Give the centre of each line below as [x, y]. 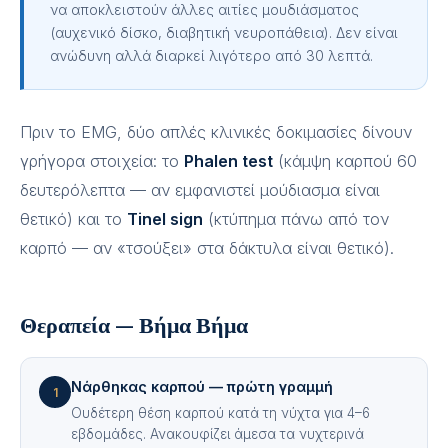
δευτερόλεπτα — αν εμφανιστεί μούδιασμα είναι [200, 190]
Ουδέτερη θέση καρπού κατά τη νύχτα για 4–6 [220, 413]
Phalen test [228, 161]
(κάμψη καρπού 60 [345, 161]
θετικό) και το [73, 219]
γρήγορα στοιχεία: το [102, 161]
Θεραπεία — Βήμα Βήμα [134, 324]
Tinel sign [165, 219]
